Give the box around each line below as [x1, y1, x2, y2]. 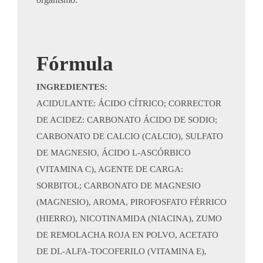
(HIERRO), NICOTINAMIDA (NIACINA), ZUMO [36, 214, 222, 223]
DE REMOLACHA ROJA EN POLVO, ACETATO [36, 230, 218, 240]
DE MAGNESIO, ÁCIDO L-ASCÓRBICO [36, 148, 191, 157]
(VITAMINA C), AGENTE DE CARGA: [36, 164, 183, 174]
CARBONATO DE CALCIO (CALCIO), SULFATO [36, 131, 223, 141]
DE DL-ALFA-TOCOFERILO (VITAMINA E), [36, 247, 207, 256]
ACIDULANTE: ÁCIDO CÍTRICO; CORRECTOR [36, 99, 221, 108]
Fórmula [36, 52, 113, 75]
